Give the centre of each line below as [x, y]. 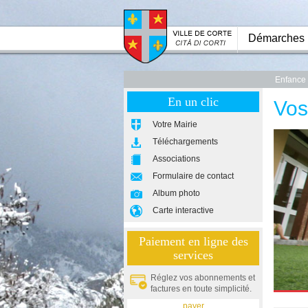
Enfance [290, 80]
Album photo [176, 193]
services [193, 255]
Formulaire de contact [193, 176]
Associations [176, 159]
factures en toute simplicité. [201, 289]
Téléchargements [185, 142]
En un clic [193, 102]
